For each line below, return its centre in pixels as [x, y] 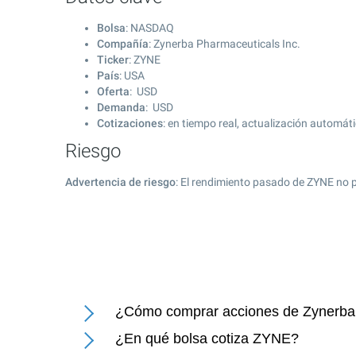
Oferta [113, 91]
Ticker [113, 60]
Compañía [123, 44]
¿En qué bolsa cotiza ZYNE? [207, 339]
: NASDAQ [150, 28]
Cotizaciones [130, 123]
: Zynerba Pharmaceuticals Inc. [224, 44]
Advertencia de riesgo [120, 182]
